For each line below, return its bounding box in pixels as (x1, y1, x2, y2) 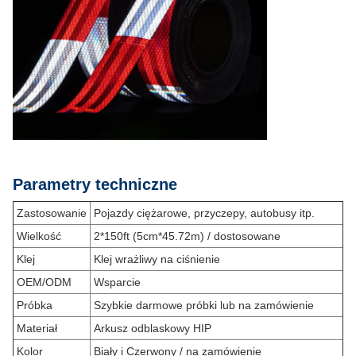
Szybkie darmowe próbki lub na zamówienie (94, 299, 314, 311)
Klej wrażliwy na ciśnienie (94, 253, 220, 265)
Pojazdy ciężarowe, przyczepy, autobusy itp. (94, 207, 315, 219)
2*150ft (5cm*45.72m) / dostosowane (94, 230, 281, 242)
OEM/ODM (17, 276, 72, 288)
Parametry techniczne (13, 176, 177, 193)
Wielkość (17, 230, 61, 242)
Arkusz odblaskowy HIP (94, 322, 211, 335)
